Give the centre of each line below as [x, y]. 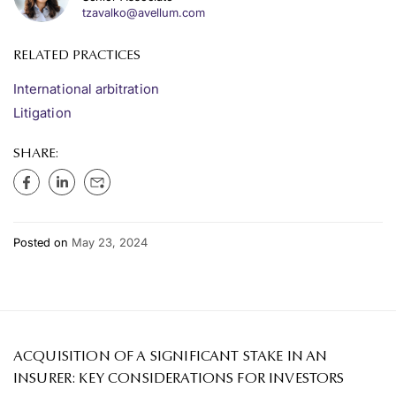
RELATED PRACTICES [77, 56]
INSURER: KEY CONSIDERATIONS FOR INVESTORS [179, 379]
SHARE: [36, 154]
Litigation [42, 113]
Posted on [42, 242]
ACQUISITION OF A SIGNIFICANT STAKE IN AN [171, 357]
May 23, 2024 [110, 242]
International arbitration [86, 89]
